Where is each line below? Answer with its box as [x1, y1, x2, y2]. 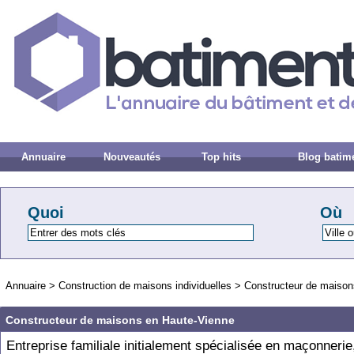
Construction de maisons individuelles [58, 280, 232, 292]
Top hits [201, 151, 242, 163]
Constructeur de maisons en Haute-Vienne [6, 314, 235, 326]
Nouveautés [104, 151, 161, 163]
